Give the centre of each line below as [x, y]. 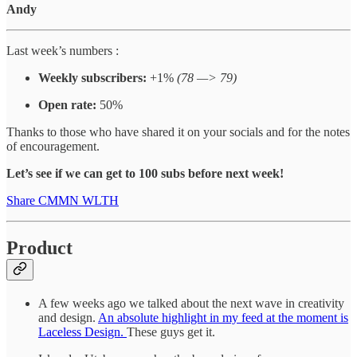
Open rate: [67, 104]
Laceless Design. [82, 332]
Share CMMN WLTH [63, 200]
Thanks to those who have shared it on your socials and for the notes [178, 131]
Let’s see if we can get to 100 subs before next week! [145, 173]
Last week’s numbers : [63, 50]
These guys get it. [171, 332]
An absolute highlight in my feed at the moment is [223, 318]
